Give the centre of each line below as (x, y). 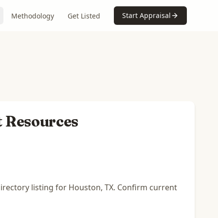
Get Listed (84, 16)
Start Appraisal (146, 15)
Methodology (33, 16)
